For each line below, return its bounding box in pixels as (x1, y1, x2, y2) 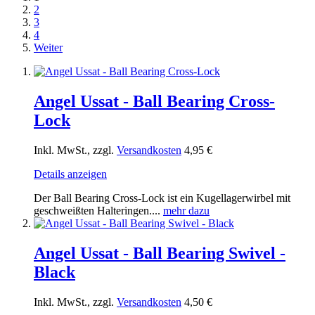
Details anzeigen (34, 167, 107, 180)
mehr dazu (163, 204, 210, 217)
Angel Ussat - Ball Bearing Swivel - (34, 243, 285, 262)
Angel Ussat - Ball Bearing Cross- (34, 91, 275, 110)
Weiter (34, 41, 63, 53)
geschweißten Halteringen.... (34, 204, 163, 217)
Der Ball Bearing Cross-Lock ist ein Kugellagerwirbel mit (34, 191, 290, 204)
